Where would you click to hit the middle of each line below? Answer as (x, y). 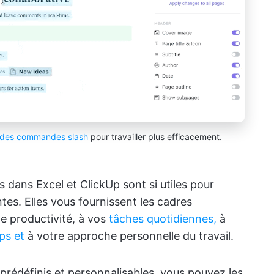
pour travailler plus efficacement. (155, 137)
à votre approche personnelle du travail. (129, 236)
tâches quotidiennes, (163, 219)
